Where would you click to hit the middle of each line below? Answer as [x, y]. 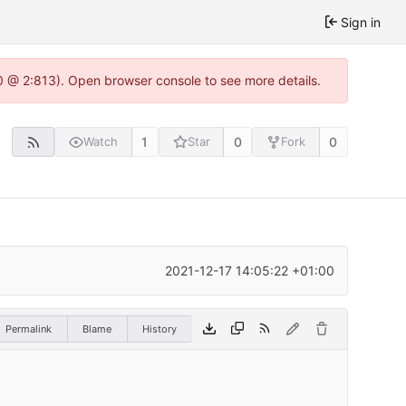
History [159, 329]
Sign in [361, 22]
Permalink [29, 329]
